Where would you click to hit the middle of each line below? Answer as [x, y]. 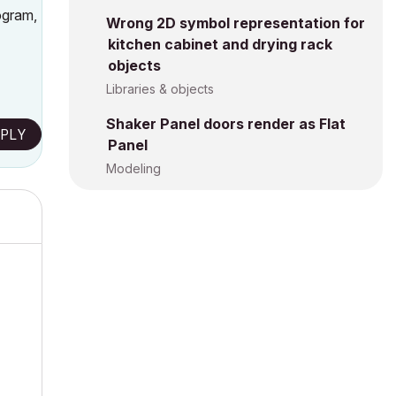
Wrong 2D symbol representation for [236, 23]
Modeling [133, 168]
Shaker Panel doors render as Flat [226, 124]
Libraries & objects [160, 89]
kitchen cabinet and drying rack [220, 44]
